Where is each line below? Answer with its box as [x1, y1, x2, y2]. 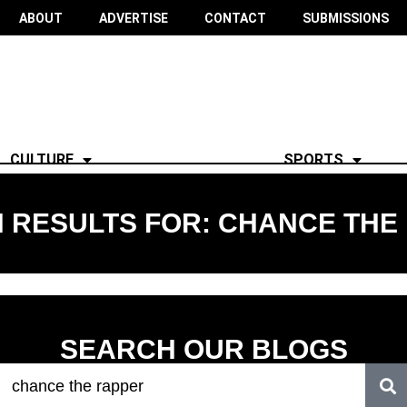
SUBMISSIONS [302, 10, 389, 25]
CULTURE [10, 150, 74, 168]
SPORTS [283, 150, 343, 168]
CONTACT [203, 10, 266, 25]
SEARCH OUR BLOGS [59, 334, 348, 365]
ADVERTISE [98, 10, 168, 25]
